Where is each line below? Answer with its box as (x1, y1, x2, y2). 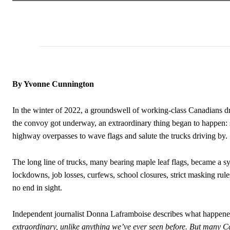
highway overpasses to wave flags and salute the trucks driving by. (12, 131, 227, 140)
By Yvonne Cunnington (12, 79, 94, 88)
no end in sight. (12, 183, 62, 192)
